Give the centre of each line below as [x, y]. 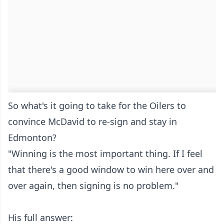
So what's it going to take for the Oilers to [97, 106]
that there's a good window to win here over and [111, 170]
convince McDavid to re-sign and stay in [92, 122]
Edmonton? [32, 138]
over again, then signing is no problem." [93, 186]
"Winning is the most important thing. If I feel [105, 154]
